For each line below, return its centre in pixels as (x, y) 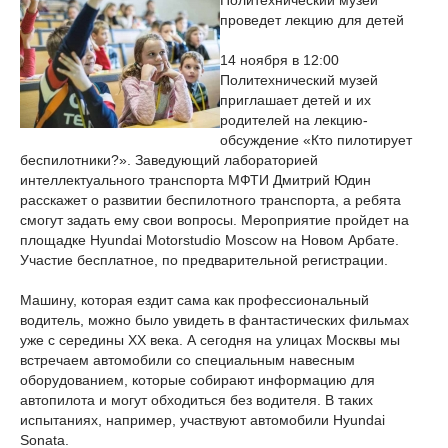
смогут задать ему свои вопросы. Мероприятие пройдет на (214, 220)
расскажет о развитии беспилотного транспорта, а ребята (210, 200)
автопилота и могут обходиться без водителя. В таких (196, 400)
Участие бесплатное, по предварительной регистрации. (204, 260)
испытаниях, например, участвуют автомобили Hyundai (202, 420)
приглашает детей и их (295, 100)
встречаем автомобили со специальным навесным (187, 360)
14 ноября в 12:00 (279, 60)
